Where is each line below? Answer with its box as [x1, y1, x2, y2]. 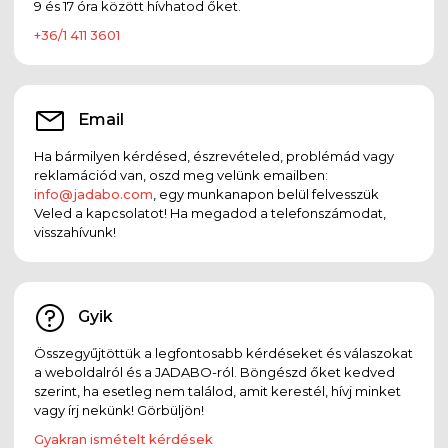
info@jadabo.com [34, 185, 153, 202]
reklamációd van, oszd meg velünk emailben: [34, 166, 328, 183]
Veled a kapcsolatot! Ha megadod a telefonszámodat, [34, 204, 386, 221]
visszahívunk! [34, 223, 116, 240]
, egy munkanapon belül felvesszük [153, 185, 379, 202]
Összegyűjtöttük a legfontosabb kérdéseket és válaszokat [34, 344, 413, 361]
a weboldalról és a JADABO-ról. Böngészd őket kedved [34, 363, 395, 380]
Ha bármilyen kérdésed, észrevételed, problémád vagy [34, 147, 394, 164]
